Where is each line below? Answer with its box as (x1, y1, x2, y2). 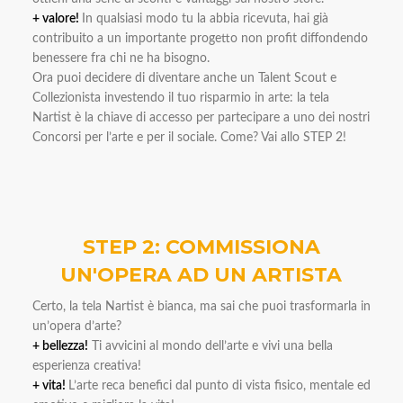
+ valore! (31, 13, 82, 26)
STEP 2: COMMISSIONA (82, 235, 320, 260)
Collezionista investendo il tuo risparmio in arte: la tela (31, 92, 329, 105)
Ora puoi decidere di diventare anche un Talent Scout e (31, 72, 336, 85)
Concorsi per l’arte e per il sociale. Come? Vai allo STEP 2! (31, 131, 346, 145)
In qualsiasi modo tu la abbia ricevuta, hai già (81, 13, 328, 26)
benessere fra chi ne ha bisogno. (31, 52, 210, 66)
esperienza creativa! (31, 360, 141, 373)
